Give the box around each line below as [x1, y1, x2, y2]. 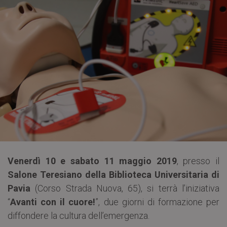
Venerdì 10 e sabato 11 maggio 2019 [8, 155, 177, 166]
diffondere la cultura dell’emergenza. [8, 210, 149, 221]
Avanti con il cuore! [10, 196, 96, 207]
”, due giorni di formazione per [95, 196, 219, 207]
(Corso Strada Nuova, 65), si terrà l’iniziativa [30, 182, 219, 194]
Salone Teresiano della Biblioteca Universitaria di [8, 169, 219, 180]
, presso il [176, 155, 219, 166]
